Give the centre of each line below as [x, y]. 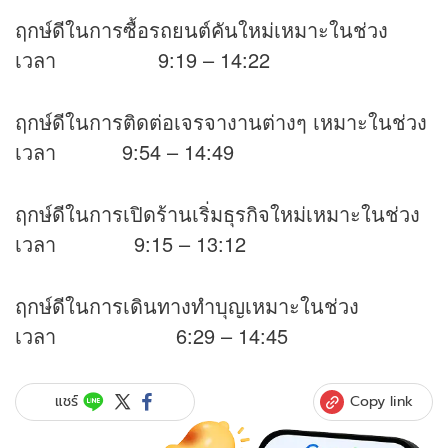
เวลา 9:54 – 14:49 [124, 151]
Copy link [381, 400]
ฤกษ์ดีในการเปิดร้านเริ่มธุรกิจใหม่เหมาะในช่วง [217, 213]
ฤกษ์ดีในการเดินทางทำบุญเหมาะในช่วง [187, 305]
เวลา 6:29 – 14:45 [151, 335]
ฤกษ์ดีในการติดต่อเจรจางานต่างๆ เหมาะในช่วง [221, 121]
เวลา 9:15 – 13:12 [130, 243]
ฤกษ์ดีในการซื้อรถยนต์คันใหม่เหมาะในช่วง [201, 29]
